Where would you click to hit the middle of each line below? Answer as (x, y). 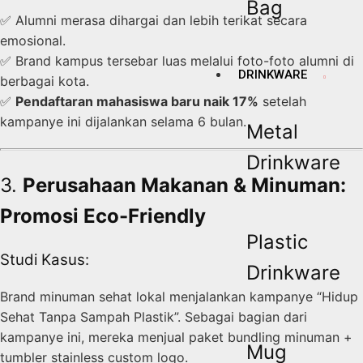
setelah (282, 101)
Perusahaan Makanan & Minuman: (184, 185)
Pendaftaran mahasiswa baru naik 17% (137, 101)
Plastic (277, 241)
